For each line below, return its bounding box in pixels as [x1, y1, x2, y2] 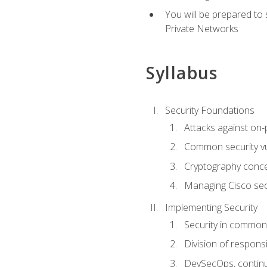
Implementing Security [164, 201, 257, 215]
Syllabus [145, 61, 218, 85]
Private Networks [164, 21, 238, 35]
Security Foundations [164, 104, 254, 117]
